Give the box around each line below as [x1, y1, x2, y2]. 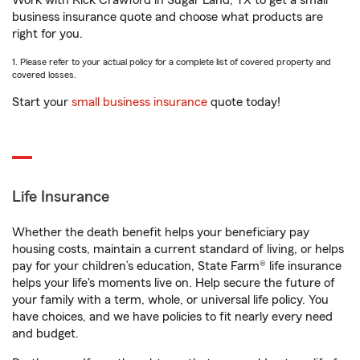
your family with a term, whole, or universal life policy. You [12, 293, 329, 306]
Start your [12, 96, 72, 108]
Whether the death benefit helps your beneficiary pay [12, 226, 309, 239]
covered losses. [12, 70, 76, 80]
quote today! [207, 96, 280, 108]
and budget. [12, 327, 79, 340]
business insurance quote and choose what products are [12, 10, 323, 23]
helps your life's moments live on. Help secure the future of [12, 276, 335, 289]
